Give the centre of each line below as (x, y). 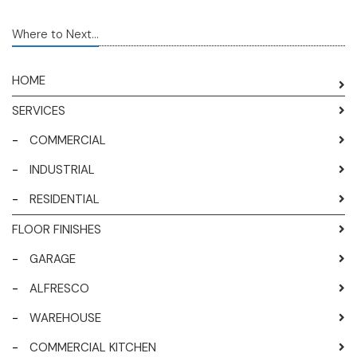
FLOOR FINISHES (57, 230)
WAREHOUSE (65, 318)
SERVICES (39, 111)
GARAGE (53, 259)
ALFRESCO (59, 289)
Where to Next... (55, 35)
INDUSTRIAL (62, 170)
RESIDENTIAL (65, 200)
